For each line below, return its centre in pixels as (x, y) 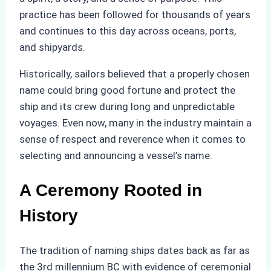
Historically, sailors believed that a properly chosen (135, 73)
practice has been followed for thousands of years (135, 14)
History (49, 215)
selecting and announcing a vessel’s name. (116, 155)
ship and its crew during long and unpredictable (127, 106)
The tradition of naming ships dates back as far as (135, 251)
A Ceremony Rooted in (111, 190)
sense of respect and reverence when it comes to (132, 139)
